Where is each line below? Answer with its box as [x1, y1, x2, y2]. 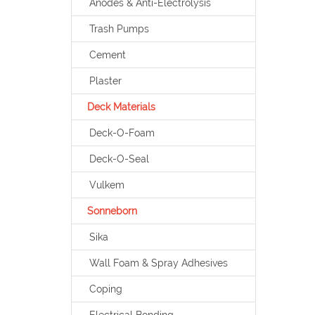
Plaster [89, 75, 122, 86]
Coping [89, 283, 122, 295]
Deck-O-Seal [89, 153, 149, 165]
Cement [89, 49, 126, 60]
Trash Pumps [89, 23, 149, 34]
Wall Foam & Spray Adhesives [89, 257, 228, 269]
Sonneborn [86, 205, 137, 217]
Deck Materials [86, 101, 155, 112]
